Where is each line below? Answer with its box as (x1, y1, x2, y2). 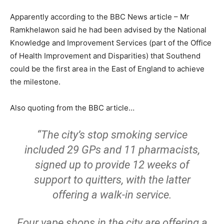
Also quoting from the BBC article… (10, 103, 134, 112)
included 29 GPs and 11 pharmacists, (24, 143, 200, 156)
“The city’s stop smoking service (36, 128, 187, 141)
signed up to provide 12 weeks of (35, 158, 189, 171)
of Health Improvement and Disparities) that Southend (10, 51, 200, 60)
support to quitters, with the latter (33, 173, 190, 186)
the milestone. (10, 77, 60, 86)
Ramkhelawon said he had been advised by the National (10, 25, 206, 34)
